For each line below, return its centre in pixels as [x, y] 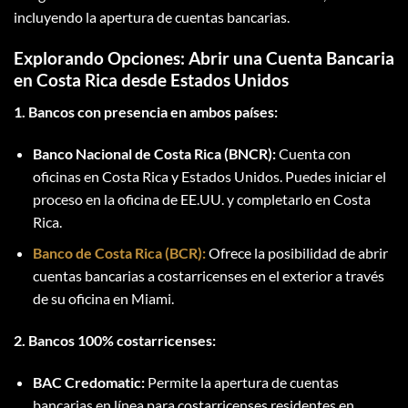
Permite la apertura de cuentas [241, 382]
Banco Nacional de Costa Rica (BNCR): [154, 153]
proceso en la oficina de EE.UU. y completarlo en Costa [201, 199]
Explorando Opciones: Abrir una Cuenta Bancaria [204, 58]
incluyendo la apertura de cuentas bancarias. [152, 17]
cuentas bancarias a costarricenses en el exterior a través [208, 276]
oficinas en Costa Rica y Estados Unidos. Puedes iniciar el [209, 176]
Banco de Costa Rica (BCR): [119, 253]
